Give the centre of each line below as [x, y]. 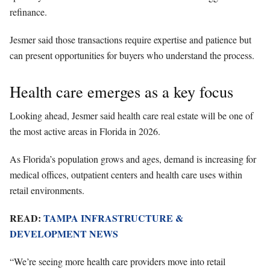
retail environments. [47, 190]
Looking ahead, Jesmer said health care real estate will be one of [131, 115]
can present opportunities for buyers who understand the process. [132, 55]
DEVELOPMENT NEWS [64, 233]
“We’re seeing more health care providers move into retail [118, 261]
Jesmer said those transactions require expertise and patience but [130, 39]
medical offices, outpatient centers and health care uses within [126, 174]
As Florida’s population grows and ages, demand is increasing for [133, 159]
